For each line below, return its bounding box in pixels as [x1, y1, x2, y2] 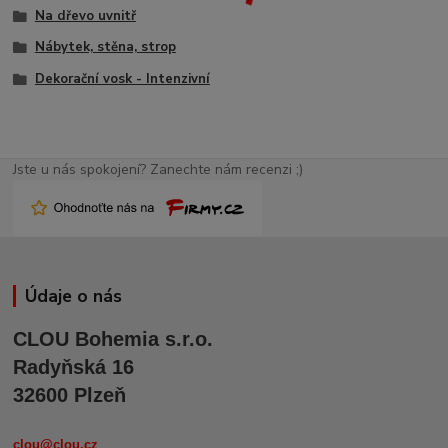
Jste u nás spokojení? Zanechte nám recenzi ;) [13, 159, 304, 179]
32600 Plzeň [13, 383, 127, 406]
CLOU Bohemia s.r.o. [13, 327, 214, 350]
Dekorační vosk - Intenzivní [34, 70, 210, 89]
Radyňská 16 [13, 355, 135, 378]
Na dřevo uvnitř [34, 6, 136, 25]
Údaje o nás [24, 283, 122, 308]
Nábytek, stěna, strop [34, 38, 176, 57]
